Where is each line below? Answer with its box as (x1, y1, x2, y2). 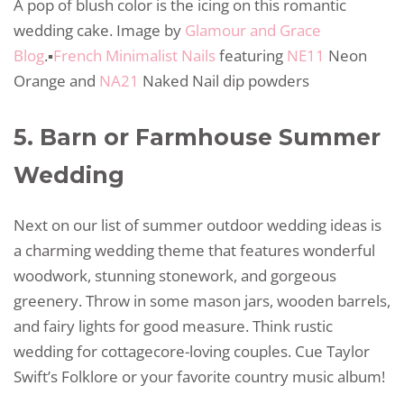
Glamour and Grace (185, 19, 321, 41)
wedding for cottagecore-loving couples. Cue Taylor (14, 340, 370, 362)
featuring (216, 44, 287, 66)
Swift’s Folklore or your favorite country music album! (14, 365, 385, 387)
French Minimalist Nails (53, 44, 216, 66)
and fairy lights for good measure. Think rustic (14, 315, 333, 336)
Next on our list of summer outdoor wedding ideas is (14, 214, 381, 235)
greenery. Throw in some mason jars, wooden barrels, (14, 289, 390, 311)
